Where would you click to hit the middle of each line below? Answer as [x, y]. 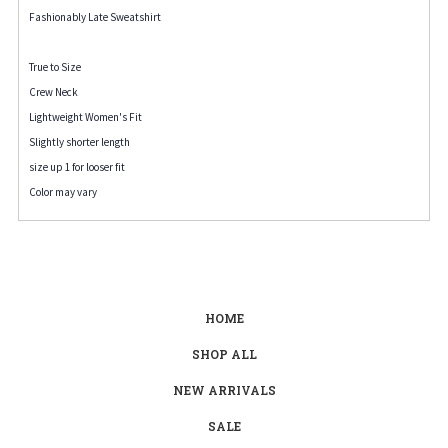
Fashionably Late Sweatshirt [95, 16]
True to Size [55, 66]
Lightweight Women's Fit [85, 116]
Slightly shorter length [79, 141]
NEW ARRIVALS [224, 389]
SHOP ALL [224, 353]
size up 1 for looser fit [77, 166]
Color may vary [63, 191]
